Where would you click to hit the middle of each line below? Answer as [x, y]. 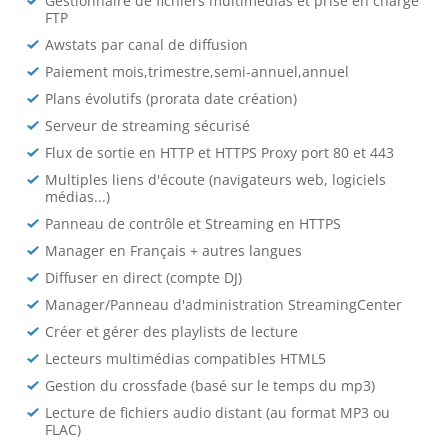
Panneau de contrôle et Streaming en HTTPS [193, 223]
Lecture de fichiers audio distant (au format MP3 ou [218, 412]
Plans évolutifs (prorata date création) [171, 98]
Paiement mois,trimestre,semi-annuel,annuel [197, 71]
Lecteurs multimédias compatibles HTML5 [186, 358]
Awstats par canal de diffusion [147, 44]
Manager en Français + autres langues [174, 250]
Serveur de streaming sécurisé [148, 125]
